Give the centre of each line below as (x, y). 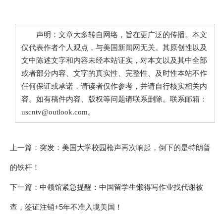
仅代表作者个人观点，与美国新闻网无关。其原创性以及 (114, 48)
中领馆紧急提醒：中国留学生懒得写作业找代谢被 (121, 187)
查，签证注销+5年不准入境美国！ (66, 207)
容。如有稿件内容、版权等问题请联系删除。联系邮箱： (114, 99)
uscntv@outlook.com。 (58, 112)
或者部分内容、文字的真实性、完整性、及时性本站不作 (114, 74)
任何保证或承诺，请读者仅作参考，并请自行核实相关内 (114, 86)
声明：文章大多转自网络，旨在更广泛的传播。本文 (114, 35)
